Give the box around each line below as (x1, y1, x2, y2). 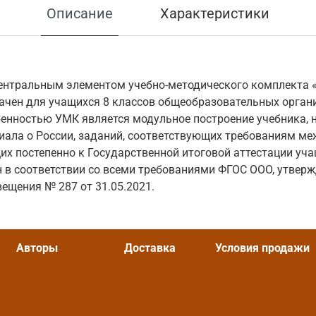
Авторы (16, 241, 59, 255)
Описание (46, 5, 113, 23)
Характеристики (160, 5, 270, 23)
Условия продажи (215, 241, 310, 255)
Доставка (124, 241, 176, 255)
